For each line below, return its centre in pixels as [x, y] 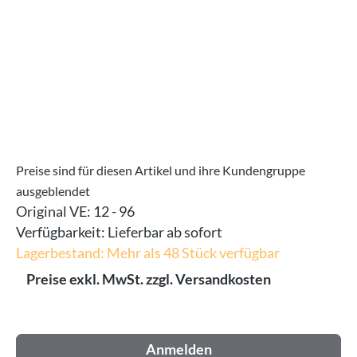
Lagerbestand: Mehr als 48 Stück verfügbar [148, 253]
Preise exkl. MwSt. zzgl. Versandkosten [149, 279]
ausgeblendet [53, 190]
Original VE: [55, 211]
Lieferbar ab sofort [165, 232]
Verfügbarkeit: [62, 232]
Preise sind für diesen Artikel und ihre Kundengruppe [161, 170]
